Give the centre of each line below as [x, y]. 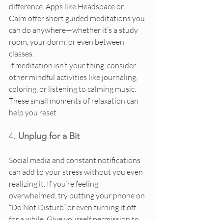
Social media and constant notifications [75, 160]
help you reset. [33, 113]
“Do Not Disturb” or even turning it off [73, 207]
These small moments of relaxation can [74, 101]
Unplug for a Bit [49, 136]
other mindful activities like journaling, [74, 77]
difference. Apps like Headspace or [67, 7]
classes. [21, 54]
